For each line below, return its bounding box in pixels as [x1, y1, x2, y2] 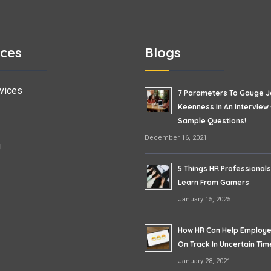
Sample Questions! [178, 116, 246, 125]
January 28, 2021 [178, 256, 230, 265]
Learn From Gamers [178, 177, 249, 187]
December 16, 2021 [145, 133, 207, 142]
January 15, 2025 [178, 195, 230, 203]
